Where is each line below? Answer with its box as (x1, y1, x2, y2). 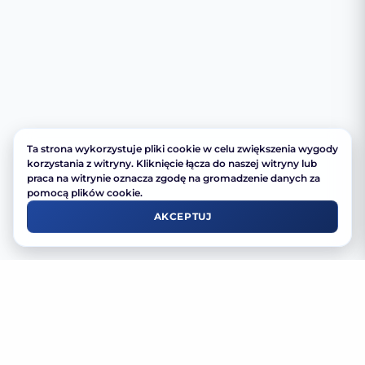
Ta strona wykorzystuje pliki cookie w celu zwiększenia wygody (27, 143, 338, 155)
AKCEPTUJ (153, 210, 212, 222)
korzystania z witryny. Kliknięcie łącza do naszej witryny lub (27, 157, 317, 169)
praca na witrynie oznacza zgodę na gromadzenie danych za (27, 172, 320, 184)
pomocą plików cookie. (27, 187, 143, 199)
